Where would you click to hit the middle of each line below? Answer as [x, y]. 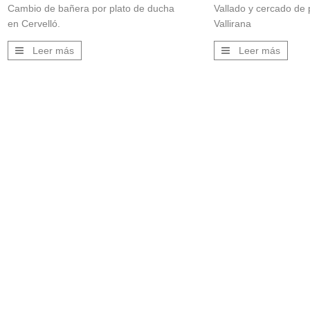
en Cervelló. [34, 24]
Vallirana [233, 24]
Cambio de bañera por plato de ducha [91, 9]
